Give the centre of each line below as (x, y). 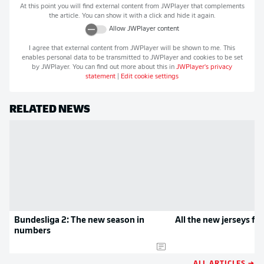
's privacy (218, 67)
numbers (32, 231)
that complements (217, 7)
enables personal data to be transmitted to (86, 58)
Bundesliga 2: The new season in (79, 221)
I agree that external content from (80, 48)
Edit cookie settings (150, 77)
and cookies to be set (210, 58)
